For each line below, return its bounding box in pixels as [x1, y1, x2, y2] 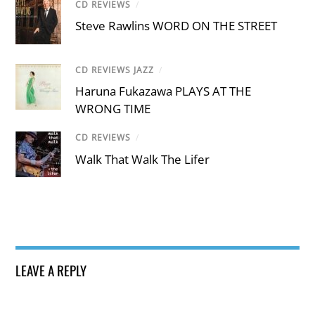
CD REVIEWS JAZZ [75, 64, 155, 77]
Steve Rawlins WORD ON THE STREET [75, 18, 278, 34]
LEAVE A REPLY [15, 260, 87, 281]
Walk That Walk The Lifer [75, 150, 210, 167]
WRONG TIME [75, 101, 151, 117]
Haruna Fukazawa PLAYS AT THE [75, 83, 252, 100]
